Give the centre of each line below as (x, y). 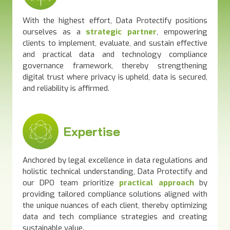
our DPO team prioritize (71, 183)
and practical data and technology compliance (115, 54)
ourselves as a (54, 32)
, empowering (182, 32)
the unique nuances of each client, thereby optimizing (115, 205)
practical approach (157, 183)
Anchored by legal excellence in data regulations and (115, 160)
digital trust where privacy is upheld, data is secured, (115, 77)
